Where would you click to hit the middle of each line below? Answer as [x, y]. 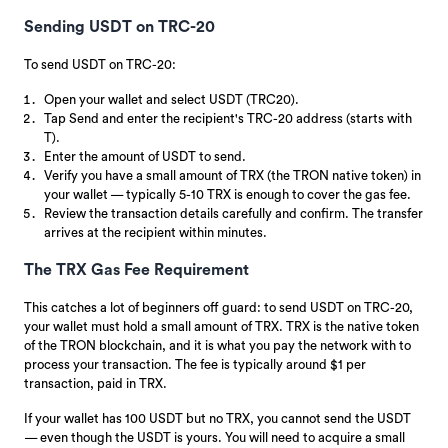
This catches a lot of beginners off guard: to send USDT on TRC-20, [218, 307]
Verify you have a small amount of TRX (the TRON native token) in [232, 175]
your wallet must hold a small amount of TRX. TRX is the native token [221, 326]
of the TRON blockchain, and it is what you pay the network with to [217, 345]
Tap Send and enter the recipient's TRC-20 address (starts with [228, 118]
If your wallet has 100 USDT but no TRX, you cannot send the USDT [217, 418]
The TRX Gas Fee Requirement [136, 269]
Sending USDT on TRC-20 [119, 26]
